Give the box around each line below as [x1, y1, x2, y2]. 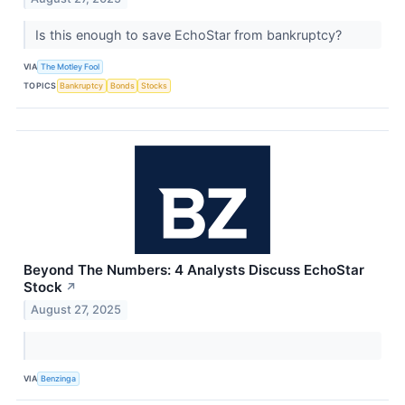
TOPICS [24, 80, 57, 91]
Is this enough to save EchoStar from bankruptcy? [34, 26, 345, 42]
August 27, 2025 [31, 303, 122, 317]
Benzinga [41, 372, 77, 383]
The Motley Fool [41, 61, 100, 72]
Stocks [141, 80, 168, 91]
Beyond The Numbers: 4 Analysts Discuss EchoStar [24, 260, 364, 278]
